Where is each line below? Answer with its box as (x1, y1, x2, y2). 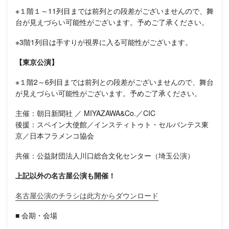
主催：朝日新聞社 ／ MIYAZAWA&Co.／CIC (15, 107, 155, 118)
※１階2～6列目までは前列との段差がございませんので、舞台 (15, 76, 214, 87)
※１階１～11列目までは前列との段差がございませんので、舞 (15, 5, 214, 16)
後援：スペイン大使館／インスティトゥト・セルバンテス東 (15, 119, 209, 129)
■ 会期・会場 (15, 210, 57, 220)
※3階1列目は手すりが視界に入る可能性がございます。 (15, 36, 192, 47)
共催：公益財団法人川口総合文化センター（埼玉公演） (15, 150, 194, 161)
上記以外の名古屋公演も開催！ (15, 170, 116, 180)
